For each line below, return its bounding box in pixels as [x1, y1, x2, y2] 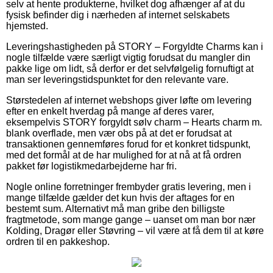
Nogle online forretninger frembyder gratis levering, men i [6, 181, 251, 192]
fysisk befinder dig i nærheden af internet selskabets [6, 9, 230, 20]
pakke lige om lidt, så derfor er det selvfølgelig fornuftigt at [6, 63, 253, 74]
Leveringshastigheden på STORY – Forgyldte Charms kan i [6, 41, 263, 52]
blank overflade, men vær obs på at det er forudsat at [6, 127, 232, 138]
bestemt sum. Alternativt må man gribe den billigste [6, 203, 225, 214]
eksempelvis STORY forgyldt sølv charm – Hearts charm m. [6, 116, 262, 127]
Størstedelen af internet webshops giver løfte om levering [6, 94, 252, 105]
